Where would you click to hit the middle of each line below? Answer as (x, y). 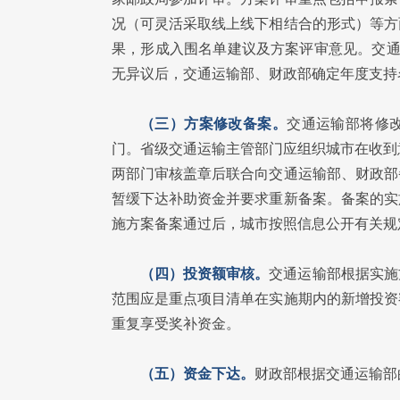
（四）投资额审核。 (205, 274)
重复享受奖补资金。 (176, 324)
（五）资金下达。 (197, 374)
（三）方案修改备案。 (214, 124)
